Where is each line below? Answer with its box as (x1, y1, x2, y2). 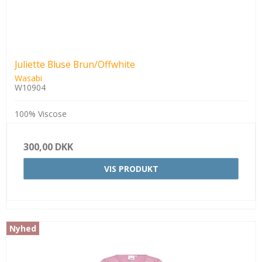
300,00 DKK (23, 140, 73, 153)
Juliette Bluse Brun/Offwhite (15, 57, 135, 71)
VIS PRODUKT (104, 163, 158, 174)
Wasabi (15, 72, 42, 84)
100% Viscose (15, 108, 67, 119)
